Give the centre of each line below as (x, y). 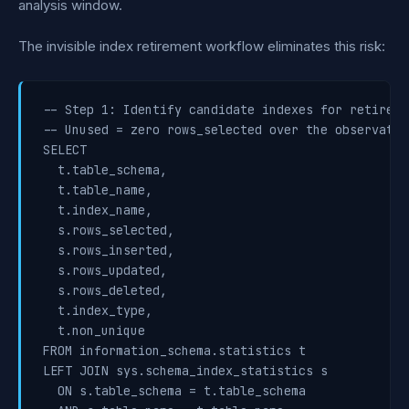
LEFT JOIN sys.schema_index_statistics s (185, 371)
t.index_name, (98, 210)
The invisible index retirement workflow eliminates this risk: (202, 46)
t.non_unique (94, 330)
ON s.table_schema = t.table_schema (174, 391)
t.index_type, (98, 310)
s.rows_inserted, (109, 250)
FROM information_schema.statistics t (174, 351)
